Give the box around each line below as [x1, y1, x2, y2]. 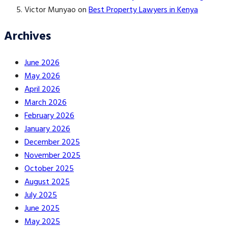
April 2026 [24, 82, 60, 96]
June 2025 [24, 202, 60, 215]
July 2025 [24, 188, 57, 202]
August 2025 [24, 175, 70, 189]
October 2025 [24, 162, 74, 176]
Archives [4, 26, 51, 46]
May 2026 [24, 69, 60, 83]
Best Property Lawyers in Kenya [89, 3, 198, 17]
